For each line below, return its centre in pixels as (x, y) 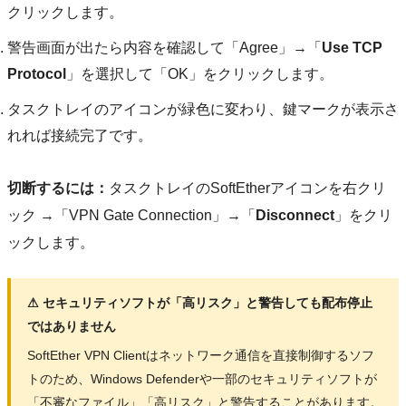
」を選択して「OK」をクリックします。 (200, 73)
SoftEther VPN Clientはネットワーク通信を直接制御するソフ (200, 356)
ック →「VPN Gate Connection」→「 (131, 215)
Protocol (37, 73)
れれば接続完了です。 (80, 135)
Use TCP (352, 47)
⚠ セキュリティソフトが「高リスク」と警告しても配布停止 (199, 303)
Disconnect (295, 215)
